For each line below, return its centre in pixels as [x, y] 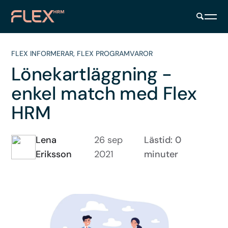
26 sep [109, 140]
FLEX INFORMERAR [42, 53]
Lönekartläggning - [92, 74]
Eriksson [54, 154]
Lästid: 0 [162, 140]
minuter [161, 154]
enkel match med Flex [104, 93]
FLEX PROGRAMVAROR [115, 53]
